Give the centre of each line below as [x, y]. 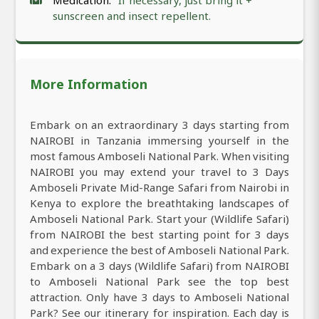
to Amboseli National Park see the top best [159, 282]
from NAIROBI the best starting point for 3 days [159, 235]
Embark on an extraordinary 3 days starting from [159, 125]
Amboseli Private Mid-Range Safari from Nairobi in [159, 188]
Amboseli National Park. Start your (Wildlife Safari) [159, 219]
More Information [89, 84]
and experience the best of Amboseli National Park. [159, 250]
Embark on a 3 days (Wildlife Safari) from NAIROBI [159, 266]
